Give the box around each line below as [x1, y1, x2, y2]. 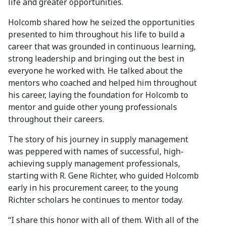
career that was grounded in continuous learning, [8, 40, 196, 52]
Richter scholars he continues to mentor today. [8, 194, 183, 205]
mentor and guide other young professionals [8, 101, 177, 112]
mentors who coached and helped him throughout [8, 77, 197, 88]
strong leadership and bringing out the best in [8, 52, 184, 64]
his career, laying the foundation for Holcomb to [8, 89, 188, 100]
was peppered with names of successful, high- [8, 145, 184, 157]
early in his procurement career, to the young [8, 182, 178, 193]
